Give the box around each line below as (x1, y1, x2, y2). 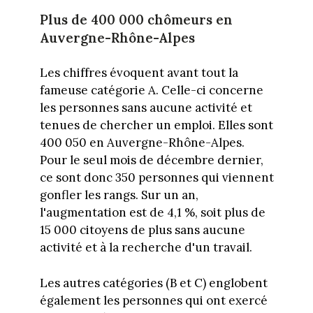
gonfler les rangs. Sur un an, (39, 187, 198, 203)
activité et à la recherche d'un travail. (39, 240, 252, 256)
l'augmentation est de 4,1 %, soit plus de (39, 205, 265, 221)
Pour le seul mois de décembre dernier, (39, 152, 263, 168)
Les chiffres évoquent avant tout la (39, 65, 238, 81)
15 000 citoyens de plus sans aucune (39, 222, 245, 238)
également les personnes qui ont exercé (39, 292, 268, 308)
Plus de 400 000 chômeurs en (39, 11, 233, 29)
